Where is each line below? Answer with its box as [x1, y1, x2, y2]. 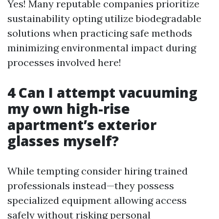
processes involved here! [7, 56, 121, 68]
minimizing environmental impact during [7, 42, 196, 54]
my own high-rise [7, 99, 130, 118]
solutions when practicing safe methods [7, 27, 192, 39]
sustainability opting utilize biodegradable [7, 12, 201, 24]
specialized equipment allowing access [7, 194, 187, 206]
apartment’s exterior [7, 115, 156, 134]
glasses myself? [7, 131, 119, 150]
